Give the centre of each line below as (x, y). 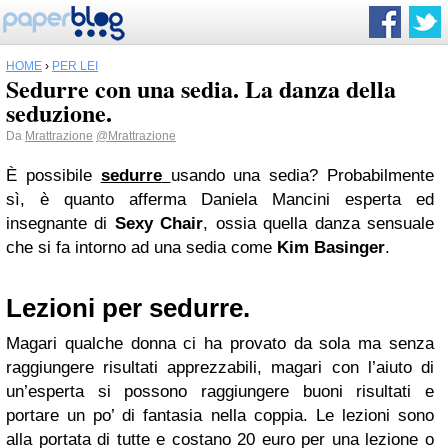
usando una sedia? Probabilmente (302, 175)
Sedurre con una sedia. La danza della (201, 88)
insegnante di (60, 223)
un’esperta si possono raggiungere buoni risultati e (220, 391)
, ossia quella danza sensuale (319, 223)
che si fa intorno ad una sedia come (141, 247)
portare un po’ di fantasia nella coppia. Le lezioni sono (220, 415)
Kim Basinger (331, 247)
